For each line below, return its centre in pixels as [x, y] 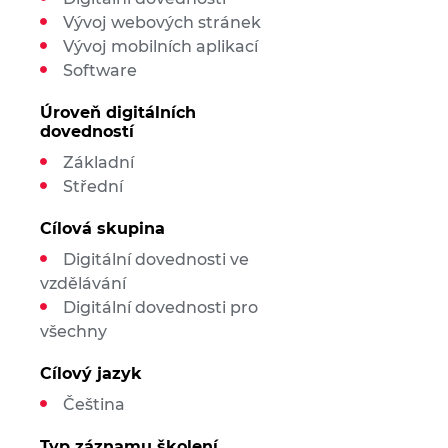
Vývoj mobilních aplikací [160, 46]
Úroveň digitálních [117, 112]
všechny [73, 331]
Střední [92, 186]
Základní [98, 162]
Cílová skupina [102, 228]
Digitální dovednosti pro [160, 307]
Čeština [93, 404]
